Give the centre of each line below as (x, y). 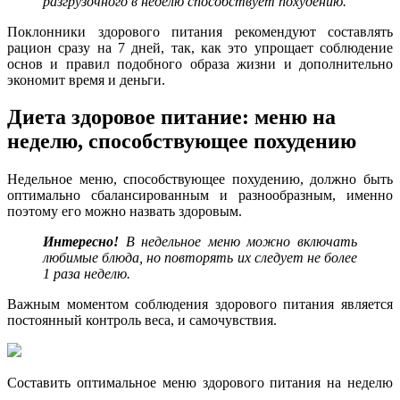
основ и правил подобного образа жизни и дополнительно (200, 63)
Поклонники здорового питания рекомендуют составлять (200, 31)
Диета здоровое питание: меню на (171, 117)
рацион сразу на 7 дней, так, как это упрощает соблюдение (200, 47)
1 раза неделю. (87, 274)
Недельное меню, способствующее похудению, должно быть (200, 179)
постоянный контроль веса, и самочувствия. (142, 321)
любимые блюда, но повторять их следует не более (200, 258)
